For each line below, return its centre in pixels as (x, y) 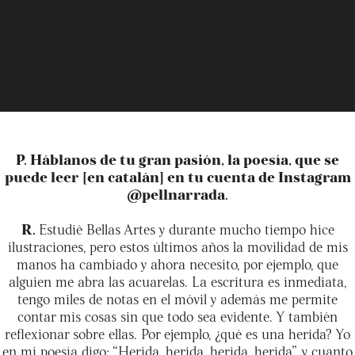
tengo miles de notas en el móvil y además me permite (177, 298)
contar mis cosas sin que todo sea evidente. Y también (177, 315)
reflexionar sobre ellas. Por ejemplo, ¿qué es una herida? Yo (177, 333)
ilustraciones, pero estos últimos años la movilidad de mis (177, 246)
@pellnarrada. (177, 193)
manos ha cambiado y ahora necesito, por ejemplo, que (177, 263)
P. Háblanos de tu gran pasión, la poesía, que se (177, 158)
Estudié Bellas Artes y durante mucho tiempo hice (186, 228)
